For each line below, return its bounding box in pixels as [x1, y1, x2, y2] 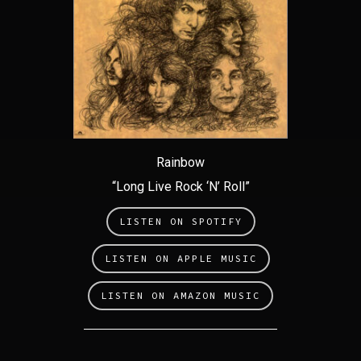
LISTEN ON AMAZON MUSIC [101, 289, 260, 302]
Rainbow [156, 155, 205, 171]
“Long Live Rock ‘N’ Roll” [111, 179, 250, 195]
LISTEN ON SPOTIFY [118, 215, 243, 228]
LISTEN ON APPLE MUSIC [104, 252, 257, 265]
